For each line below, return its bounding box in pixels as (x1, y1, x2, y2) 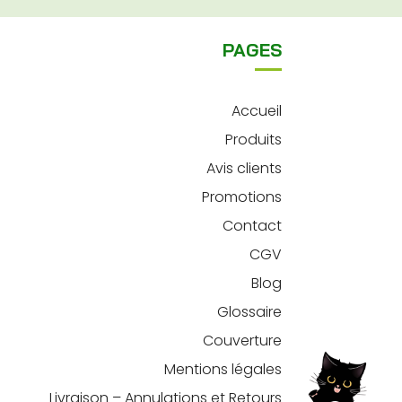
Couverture (202, 329, 282, 351)
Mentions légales (163, 358, 282, 380)
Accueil (231, 100, 282, 121)
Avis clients (205, 157, 282, 179)
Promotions (201, 186, 282, 207)
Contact (222, 214, 282, 236)
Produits (224, 128, 282, 150)
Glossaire (216, 301, 282, 322)
